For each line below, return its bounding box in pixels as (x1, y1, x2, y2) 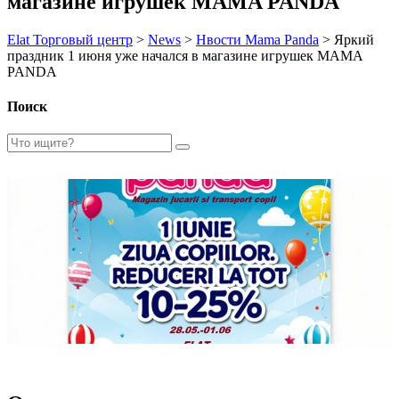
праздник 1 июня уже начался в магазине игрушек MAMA (7, 47, 362, 63)
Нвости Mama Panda (196, 31, 319, 47)
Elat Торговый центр (7, 31, 133, 47)
